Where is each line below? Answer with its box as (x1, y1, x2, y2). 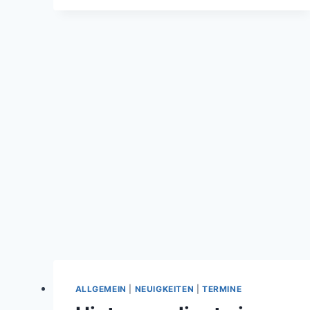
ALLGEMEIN (75, 284, 127, 295)
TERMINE (202, 284, 242, 295)
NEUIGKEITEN (134, 284, 194, 295)
